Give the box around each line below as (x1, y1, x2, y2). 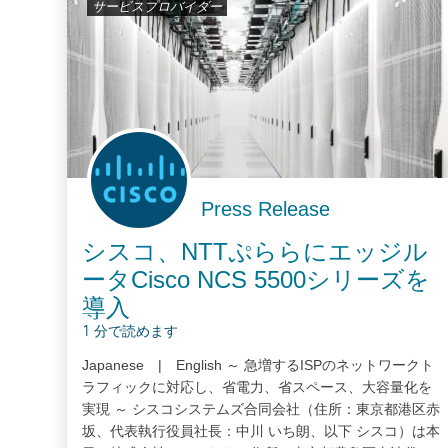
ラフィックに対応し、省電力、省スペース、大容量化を (82, 378, 433, 395)
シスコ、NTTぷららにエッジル (82, 237, 429, 265)
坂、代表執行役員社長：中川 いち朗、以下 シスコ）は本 (82, 422, 441, 439)
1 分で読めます (82, 325, 179, 339)
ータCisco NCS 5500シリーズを (82, 265, 431, 293)
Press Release (201, 197, 331, 220)
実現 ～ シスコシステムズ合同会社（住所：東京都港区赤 (82, 400, 441, 417)
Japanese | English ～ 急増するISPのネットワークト (82, 356, 435, 373)
